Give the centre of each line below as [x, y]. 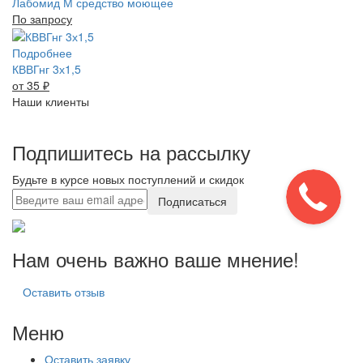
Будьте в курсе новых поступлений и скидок [128, 179]
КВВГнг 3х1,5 [47, 69]
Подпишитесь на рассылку [131, 152]
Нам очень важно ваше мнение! [156, 258]
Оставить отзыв [64, 291]
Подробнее [42, 53]
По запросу [42, 19]
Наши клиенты [51, 102]
